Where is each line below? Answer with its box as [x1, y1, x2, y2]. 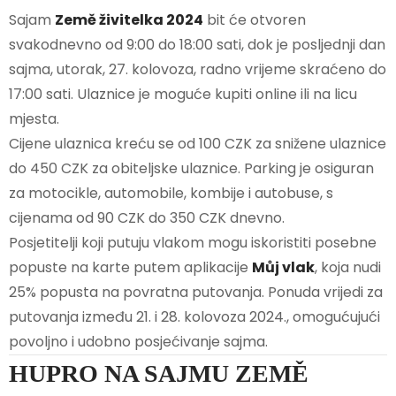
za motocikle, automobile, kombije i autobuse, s [9, 183, 333, 204]
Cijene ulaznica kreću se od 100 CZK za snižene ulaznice [9, 133, 386, 155]
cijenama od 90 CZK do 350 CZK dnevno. [9, 208, 285, 229]
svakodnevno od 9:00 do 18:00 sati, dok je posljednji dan [9, 34, 385, 56]
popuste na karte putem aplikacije [9, 257, 252, 278]
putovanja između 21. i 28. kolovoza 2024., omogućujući [9, 307, 380, 328]
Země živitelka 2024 [55, 10, 203, 31]
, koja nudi [315, 257, 381, 278]
